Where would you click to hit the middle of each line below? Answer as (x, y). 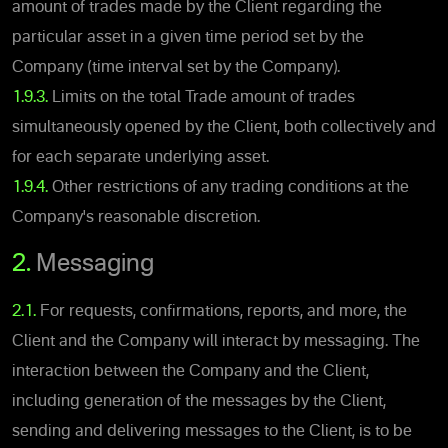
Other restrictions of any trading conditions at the (230, 187)
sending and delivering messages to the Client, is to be (212, 431)
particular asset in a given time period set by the (188, 37)
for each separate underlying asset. (140, 157)
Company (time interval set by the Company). (176, 67)
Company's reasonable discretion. (136, 217)
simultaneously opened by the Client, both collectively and (224, 127)
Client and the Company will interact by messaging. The (216, 341)
